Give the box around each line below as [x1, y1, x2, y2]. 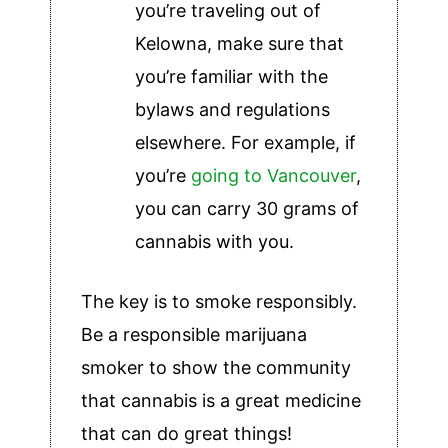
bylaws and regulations [135, 98, 330, 120]
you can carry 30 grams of [135, 197, 359, 219]
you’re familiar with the [135, 65, 328, 87]
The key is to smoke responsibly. [81, 290, 357, 312]
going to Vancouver [191, 164, 356, 186]
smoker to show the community [81, 356, 351, 378]
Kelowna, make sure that [135, 32, 344, 54]
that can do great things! [81, 422, 297, 444]
